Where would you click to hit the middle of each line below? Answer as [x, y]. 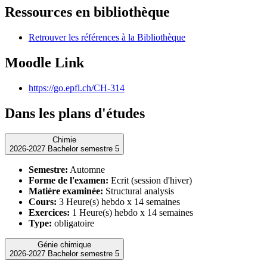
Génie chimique [64, 244]
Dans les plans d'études [75, 113]
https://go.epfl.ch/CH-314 [77, 88]
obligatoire [73, 223]
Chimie [64, 139]
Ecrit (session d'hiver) [150, 180]
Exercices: [49, 212]
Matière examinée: [66, 191]
